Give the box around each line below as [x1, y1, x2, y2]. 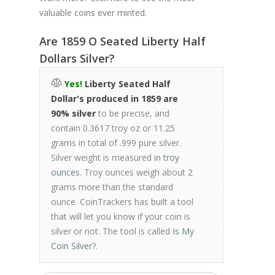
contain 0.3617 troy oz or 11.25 [51, 122, 175, 134]
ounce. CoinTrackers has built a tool [51, 196, 193, 207]
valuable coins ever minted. [39, 7, 147, 18]
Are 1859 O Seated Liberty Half [39, 34, 206, 48]
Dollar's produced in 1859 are [51, 93, 178, 104]
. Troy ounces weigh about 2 [80, 166, 193, 178]
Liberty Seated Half [82, 78, 171, 90]
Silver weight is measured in [51, 152, 163, 163]
